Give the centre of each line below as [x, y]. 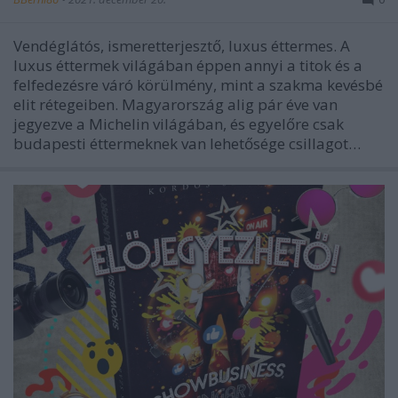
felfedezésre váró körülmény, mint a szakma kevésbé [198, 85]
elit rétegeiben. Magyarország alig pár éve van [175, 104]
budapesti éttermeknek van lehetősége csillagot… [187, 143]
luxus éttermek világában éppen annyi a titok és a [188, 65]
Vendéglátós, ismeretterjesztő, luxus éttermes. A [182, 46]
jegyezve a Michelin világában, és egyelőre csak [179, 124]
